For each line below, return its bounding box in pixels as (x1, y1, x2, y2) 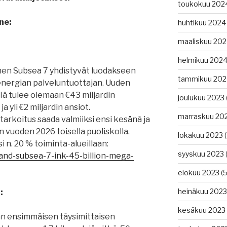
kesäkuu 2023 (177, 206, 225, 215)
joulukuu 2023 (177, 93, 224, 102)
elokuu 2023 (177, 168, 219, 177)
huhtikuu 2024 (177, 18, 226, 27)
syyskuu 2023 (177, 149, 224, 159)
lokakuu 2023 (177, 131, 223, 140)
